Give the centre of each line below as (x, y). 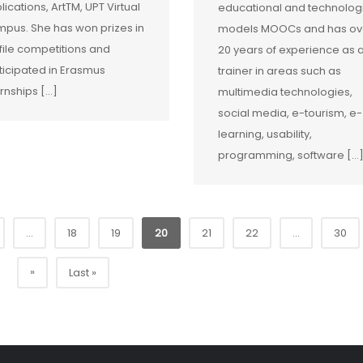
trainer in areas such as (279, 71)
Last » (82, 273)
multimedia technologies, (285, 92)
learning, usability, (265, 135)
